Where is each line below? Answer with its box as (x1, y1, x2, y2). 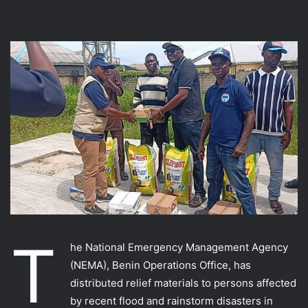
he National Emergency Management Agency (70, 240, 288, 254)
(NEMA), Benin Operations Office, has (70, 258, 251, 272)
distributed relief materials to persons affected (70, 276, 296, 289)
